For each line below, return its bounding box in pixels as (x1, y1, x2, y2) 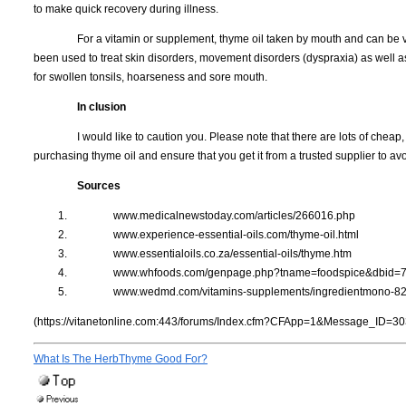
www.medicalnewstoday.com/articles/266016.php (113, 208, 355, 222)
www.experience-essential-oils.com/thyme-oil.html (113, 227, 359, 241)
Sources (77, 179, 121, 192)
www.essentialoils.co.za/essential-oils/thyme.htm (113, 246, 352, 260)
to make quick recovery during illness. (34, 2, 218, 15)
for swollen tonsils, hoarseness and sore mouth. (34, 70, 267, 83)
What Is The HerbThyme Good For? (34, 352, 208, 365)
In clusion (77, 100, 126, 113)
